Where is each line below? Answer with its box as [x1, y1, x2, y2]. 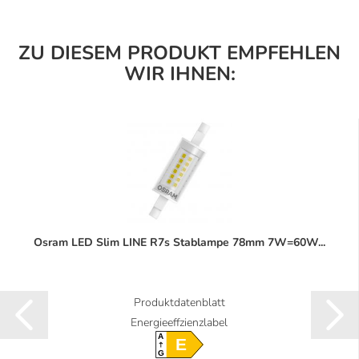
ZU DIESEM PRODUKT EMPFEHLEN [18, 39, 341, 66]
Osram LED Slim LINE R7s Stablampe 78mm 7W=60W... [33, 234, 325, 250]
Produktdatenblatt [133, 294, 225, 310]
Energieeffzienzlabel [131, 314, 228, 330]
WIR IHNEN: [123, 60, 236, 87]
